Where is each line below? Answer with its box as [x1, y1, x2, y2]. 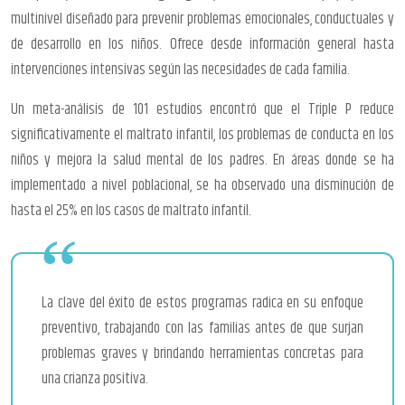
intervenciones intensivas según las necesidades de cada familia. [11, 57, 350, 81]
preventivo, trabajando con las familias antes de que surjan [42, 316, 363, 340]
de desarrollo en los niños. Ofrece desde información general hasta [11, 32, 394, 56]
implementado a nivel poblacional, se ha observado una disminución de [11, 173, 394, 197]
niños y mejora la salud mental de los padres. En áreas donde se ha [11, 147, 394, 172]
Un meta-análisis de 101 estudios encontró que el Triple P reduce [11, 97, 394, 121]
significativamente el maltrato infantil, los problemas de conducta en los [11, 122, 394, 146]
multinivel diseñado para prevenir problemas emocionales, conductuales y [11, 6, 394, 31]
